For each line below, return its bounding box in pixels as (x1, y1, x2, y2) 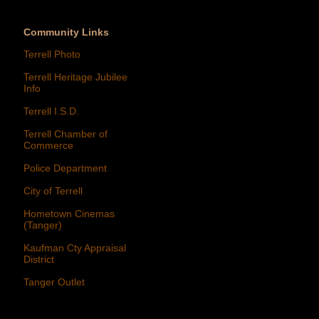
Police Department (23, 162, 107, 174)
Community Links (23, 26, 109, 38)
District (23, 253, 54, 266)
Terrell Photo (23, 48, 80, 61)
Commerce (23, 140, 73, 152)
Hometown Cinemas (23, 208, 115, 220)
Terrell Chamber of (23, 128, 108, 140)
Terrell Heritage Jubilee (23, 71, 127, 83)
